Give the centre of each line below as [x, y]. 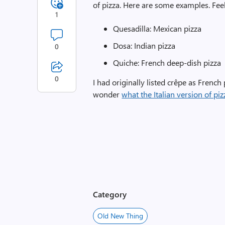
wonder [107, 94]
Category [110, 194]
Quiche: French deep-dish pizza [167, 63]
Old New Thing [121, 216]
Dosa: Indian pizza [144, 45]
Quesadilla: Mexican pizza [157, 28]
